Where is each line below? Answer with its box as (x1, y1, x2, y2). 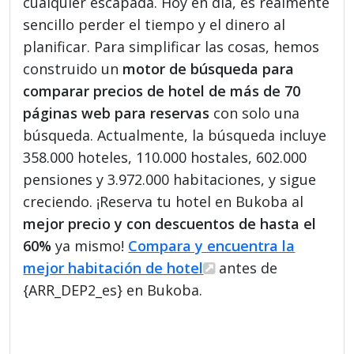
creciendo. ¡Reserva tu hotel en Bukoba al (23, 191, 304, 211)
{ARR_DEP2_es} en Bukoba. (23, 280, 203, 299)
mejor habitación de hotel (23, 258, 204, 277)
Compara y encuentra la (128, 235, 296, 255)
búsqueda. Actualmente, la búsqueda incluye (23, 125, 327, 145)
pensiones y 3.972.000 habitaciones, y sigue (23, 169, 317, 189)
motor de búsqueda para (122, 58, 295, 78)
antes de (215, 258, 278, 277)
